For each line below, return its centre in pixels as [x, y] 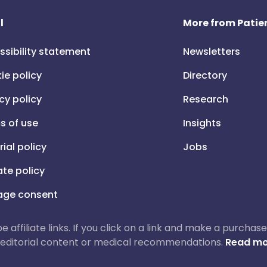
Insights [202, 123]
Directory [205, 75]
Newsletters [212, 52]
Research [206, 99]
